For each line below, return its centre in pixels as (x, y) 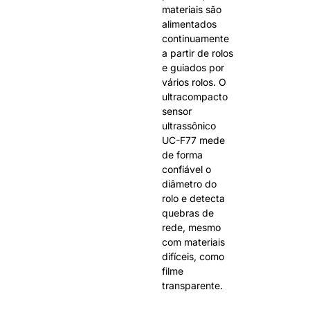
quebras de (188, 213)
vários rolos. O (194, 82)
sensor (177, 111)
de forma (182, 155)
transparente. (192, 286)
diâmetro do (189, 184)
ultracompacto (195, 97)
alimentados (189, 24)
